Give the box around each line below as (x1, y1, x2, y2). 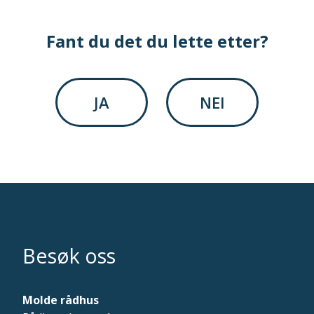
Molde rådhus (22, 292, 99, 308)
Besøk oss (22, 242, 116, 270)
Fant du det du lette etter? (46, 29, 268, 53)
